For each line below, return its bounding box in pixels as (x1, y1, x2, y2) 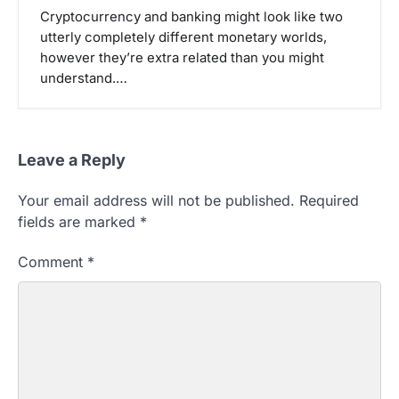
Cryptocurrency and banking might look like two (40, 8, 343, 25)
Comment (18, 252, 87, 271)
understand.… (40, 69, 127, 86)
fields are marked (18, 212, 140, 231)
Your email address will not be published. (18, 191, 295, 209)
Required (299, 191, 359, 209)
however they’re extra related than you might (40, 49, 324, 66)
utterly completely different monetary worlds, (40, 28, 327, 45)
